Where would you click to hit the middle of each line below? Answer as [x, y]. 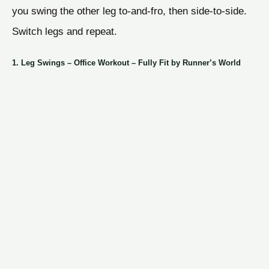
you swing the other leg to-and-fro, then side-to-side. [129, 11]
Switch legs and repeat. [65, 31]
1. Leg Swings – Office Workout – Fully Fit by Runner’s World [126, 62]
